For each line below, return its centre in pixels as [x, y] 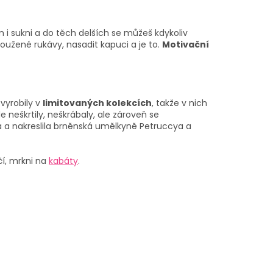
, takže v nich [179, 103]
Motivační [186, 45]
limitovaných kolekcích [97, 103]
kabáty [63, 161]
